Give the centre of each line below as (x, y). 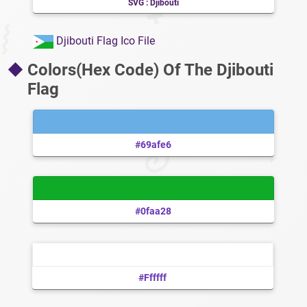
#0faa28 (153, 211)
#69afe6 (153, 145)
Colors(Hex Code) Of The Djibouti (150, 70)
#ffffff (153, 278)
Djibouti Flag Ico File (104, 41)
